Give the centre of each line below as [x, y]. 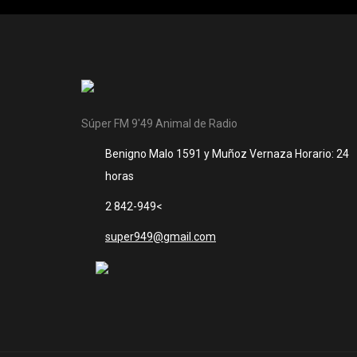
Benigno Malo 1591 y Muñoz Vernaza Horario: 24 [227, 154]
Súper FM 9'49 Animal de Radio [159, 124]
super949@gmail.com [161, 237]
